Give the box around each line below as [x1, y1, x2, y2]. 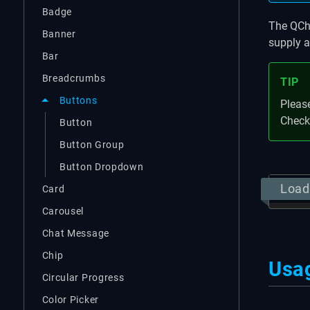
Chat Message [42, 227, 109, 239]
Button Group [60, 138, 125, 150]
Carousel [42, 205, 84, 217]
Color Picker [42, 293, 99, 305]
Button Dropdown [60, 161, 144, 172]
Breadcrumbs [42, 72, 106, 84]
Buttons [59, 95, 98, 106]
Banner [42, 28, 76, 39]
